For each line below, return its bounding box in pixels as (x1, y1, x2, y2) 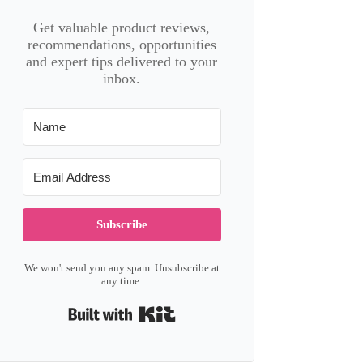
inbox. (103, 70, 141, 87)
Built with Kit (175, 300, 246, 314)
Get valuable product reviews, (33, 19, 211, 36)
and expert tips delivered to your (26, 53, 218, 70)
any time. (101, 275, 143, 287)
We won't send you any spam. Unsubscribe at (23, 262, 220, 274)
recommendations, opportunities (27, 36, 216, 53)
